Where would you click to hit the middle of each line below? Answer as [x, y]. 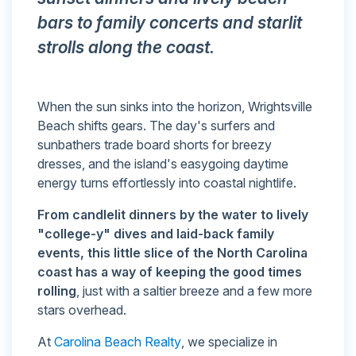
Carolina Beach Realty [118, 342]
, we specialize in [229, 342]
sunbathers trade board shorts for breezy [155, 145]
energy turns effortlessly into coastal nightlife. [167, 183]
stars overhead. [82, 310]
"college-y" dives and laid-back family [156, 234]
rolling [57, 291]
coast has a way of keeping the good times [170, 272]
